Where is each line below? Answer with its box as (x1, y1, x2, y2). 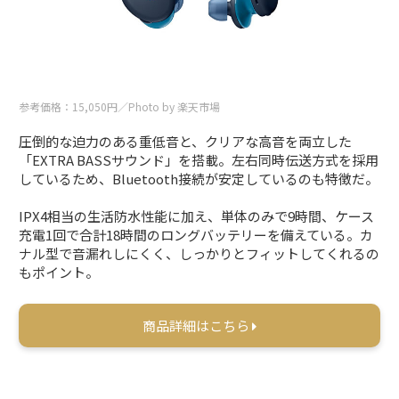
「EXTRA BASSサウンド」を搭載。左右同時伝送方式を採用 (19, 151, 379, 170)
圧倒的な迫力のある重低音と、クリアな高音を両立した (19, 132, 353, 151)
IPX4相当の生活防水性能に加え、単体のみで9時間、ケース (19, 207, 375, 226)
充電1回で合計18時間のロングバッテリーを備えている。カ (19, 225, 374, 245)
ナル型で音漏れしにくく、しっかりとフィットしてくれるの (19, 244, 380, 264)
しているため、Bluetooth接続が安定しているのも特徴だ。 (19, 169, 379, 189)
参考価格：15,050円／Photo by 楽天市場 (19, 99, 221, 115)
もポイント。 (19, 263, 100, 282)
